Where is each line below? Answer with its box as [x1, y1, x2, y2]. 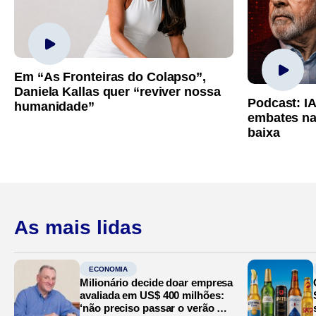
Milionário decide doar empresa [80, 276, 233, 288]
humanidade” [14, 99, 95, 114]
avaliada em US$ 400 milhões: [80, 288, 224, 301]
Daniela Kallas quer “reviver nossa [14, 84, 221, 99]
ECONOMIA [89, 265, 128, 273]
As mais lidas [14, 216, 142, 238]
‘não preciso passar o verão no [80, 301, 230, 314]
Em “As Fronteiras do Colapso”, [14, 69, 206, 84]
